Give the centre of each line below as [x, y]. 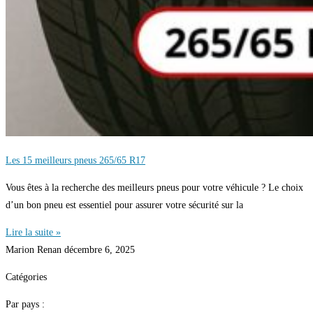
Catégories [26, 277]
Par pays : [25, 305]
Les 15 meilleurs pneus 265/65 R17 [75, 161]
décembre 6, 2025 [100, 250]
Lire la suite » [33, 233]
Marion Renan [35, 250]
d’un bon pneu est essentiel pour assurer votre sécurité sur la [124, 205]
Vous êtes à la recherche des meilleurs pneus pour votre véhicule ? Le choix [154, 188]
